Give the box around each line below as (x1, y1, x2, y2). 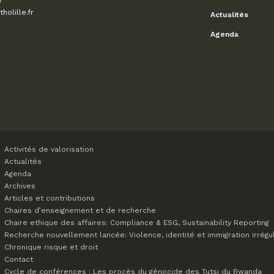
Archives (4, 182, 35, 190)
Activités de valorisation (4, 145, 94, 154)
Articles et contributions (4, 194, 95, 202)
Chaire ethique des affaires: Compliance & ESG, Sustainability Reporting (4, 218, 269, 227)
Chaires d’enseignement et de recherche (4, 206, 156, 215)
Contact (4, 255, 33, 264)
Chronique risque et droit (4, 243, 98, 251)
